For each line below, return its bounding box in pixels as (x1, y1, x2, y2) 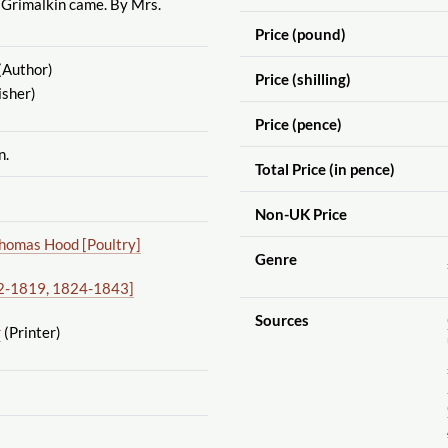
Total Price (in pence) (254, 159, 395, 178)
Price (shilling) (254, 69, 351, 88)
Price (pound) (254, 24, 346, 43)
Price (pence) (254, 114, 342, 133)
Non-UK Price (254, 204, 347, 223)
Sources (254, 310, 309, 329)
